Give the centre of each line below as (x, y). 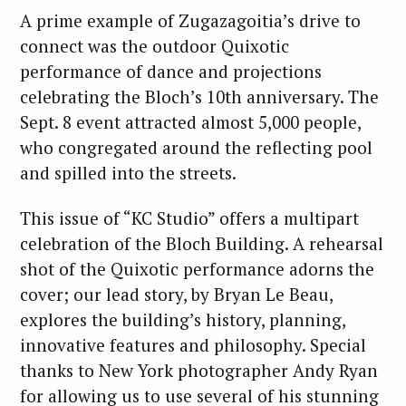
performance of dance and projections (171, 71)
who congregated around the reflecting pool (196, 147)
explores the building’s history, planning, (183, 320)
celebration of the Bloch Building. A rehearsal (202, 244)
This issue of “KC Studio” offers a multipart (189, 218)
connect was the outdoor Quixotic (155, 45)
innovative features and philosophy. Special (193, 345)
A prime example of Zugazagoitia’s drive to (190, 20)
